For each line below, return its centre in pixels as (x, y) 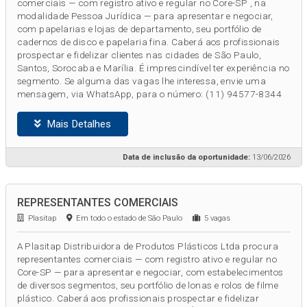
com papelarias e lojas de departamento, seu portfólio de (139, 29)
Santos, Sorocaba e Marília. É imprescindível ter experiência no (153, 68)
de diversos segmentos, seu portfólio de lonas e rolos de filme (148, 285)
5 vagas (215, 219)
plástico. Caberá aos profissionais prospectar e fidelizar (138, 298)
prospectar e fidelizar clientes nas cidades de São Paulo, (139, 55)
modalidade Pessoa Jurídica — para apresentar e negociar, (145, 16)
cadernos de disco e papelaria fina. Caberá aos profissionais (148, 42)
